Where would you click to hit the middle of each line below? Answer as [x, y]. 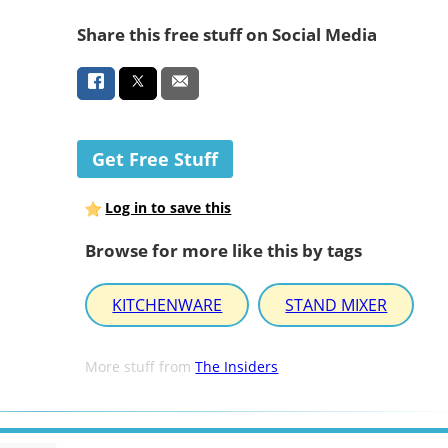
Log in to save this [168, 208]
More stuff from [140, 367]
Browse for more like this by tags [224, 250]
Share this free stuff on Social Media [226, 34]
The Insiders [237, 367]
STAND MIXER [336, 305]
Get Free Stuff [154, 159]
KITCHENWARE [167, 305]
